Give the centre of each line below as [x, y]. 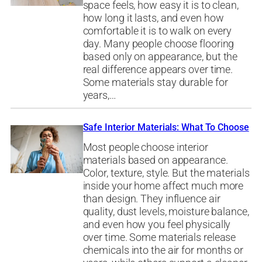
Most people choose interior [145, 147]
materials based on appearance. [155, 160]
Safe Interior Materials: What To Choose [166, 127]
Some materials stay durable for [155, 82]
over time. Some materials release [159, 237]
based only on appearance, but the [160, 56]
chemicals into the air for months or [163, 250]
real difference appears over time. [158, 69]
